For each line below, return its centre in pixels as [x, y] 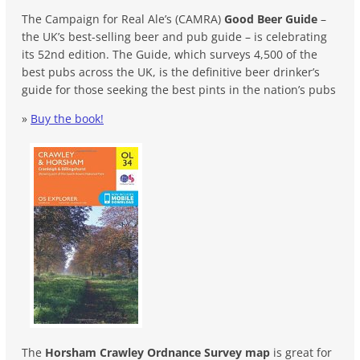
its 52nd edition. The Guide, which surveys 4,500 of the [170, 54]
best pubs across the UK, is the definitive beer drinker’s [171, 72]
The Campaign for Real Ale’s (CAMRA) [123, 18]
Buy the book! [67, 118]
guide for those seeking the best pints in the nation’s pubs [179, 89]
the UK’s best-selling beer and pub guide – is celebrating [174, 36]
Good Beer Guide [271, 18]
